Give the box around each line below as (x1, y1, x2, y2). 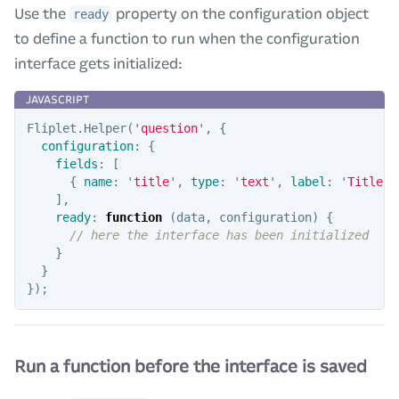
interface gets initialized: (14, 54, 183, 72)
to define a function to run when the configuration (14, 29, 360, 47)
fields (54, 156, 98, 171)
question (140, 120, 198, 135)
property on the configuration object (112, 4, 369, 22)
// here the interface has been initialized (69, 227, 369, 242)
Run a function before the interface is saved (14, 355, 367, 377)
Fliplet (26, 120, 77, 135)
